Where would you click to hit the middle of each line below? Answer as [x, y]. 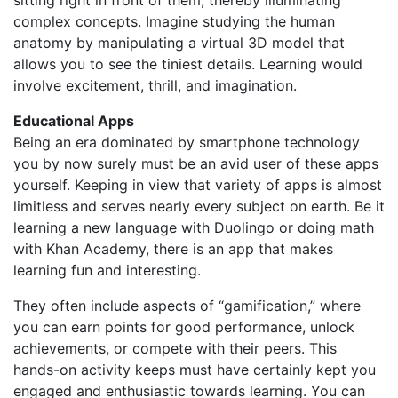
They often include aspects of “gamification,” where [187, 306]
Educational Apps [74, 121]
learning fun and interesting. [107, 271]
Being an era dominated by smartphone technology [187, 143]
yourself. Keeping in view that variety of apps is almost [198, 185]
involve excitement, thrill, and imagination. [155, 86]
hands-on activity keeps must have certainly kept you [195, 370]
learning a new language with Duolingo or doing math [194, 228]
